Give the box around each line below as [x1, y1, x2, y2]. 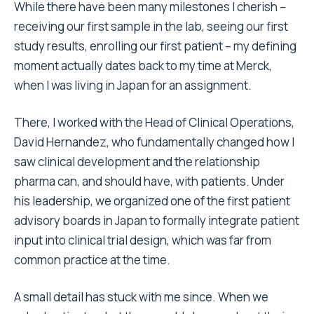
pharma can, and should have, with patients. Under [14, 173, 285, 190]
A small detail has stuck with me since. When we [14, 289, 268, 306]
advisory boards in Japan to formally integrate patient [14, 212, 299, 229]
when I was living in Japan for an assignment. [14, 77, 252, 94]
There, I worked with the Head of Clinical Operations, [14, 114, 294, 131]
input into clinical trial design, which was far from [14, 232, 271, 249]
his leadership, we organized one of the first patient [14, 193, 290, 210]
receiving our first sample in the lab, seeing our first [14, 18, 288, 35]
